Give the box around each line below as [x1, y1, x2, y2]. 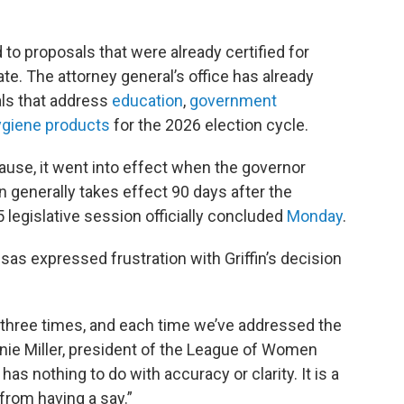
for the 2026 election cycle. [110, 115, 308, 134]
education [112, 91, 183, 110]
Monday [287, 207, 343, 225]
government [189, 91, 277, 110]
